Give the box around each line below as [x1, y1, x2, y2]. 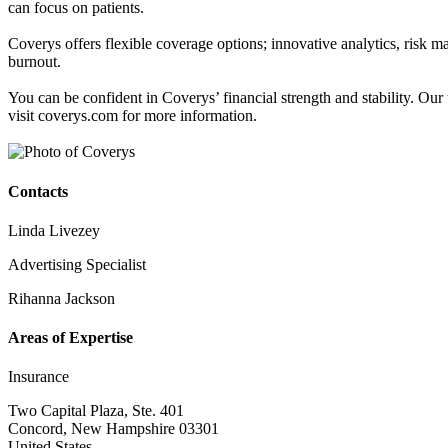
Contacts [8, 182, 68, 200]
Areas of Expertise [8, 329, 133, 347]
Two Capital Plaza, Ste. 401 [8, 402, 184, 420]
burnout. [8, 53, 61, 71]
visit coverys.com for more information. [8, 107, 257, 125]
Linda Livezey [8, 221, 100, 239]
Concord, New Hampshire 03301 [8, 420, 219, 438]
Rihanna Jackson [8, 289, 115, 307]
